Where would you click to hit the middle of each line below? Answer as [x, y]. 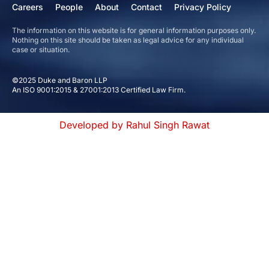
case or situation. [41, 49]
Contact [147, 7]
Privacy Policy [203, 7]
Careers [28, 7]
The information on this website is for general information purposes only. [134, 30]
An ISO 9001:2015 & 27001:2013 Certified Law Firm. [99, 89]
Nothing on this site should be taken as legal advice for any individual [128, 40]
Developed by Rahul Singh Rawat [134, 125]
